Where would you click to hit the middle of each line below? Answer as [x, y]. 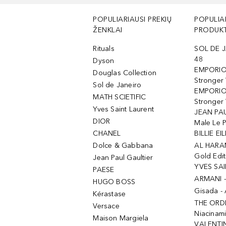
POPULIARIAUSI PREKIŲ [132, 19]
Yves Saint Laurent [124, 109]
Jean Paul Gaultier [123, 158]
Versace [106, 206]
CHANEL [107, 133]
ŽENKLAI [108, 30]
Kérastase [109, 194]
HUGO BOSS [114, 182]
